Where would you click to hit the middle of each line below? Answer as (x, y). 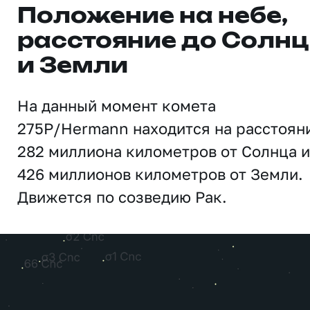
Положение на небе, (153, 17)
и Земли (73, 66)
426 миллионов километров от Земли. (160, 174)
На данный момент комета (117, 106)
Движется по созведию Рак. (122, 197)
